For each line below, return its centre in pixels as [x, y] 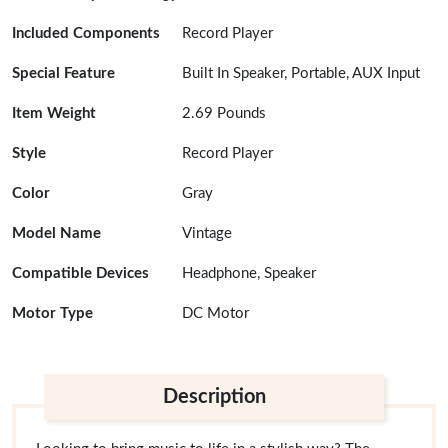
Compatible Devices [80, 273]
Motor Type [52, 313]
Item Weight [54, 113]
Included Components [86, 33]
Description [214, 397]
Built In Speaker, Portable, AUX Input [300, 73]
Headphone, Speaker [248, 273]
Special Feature [63, 73]
